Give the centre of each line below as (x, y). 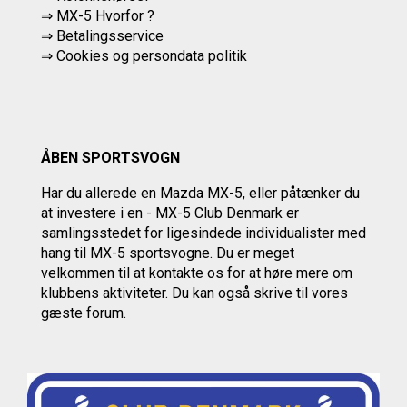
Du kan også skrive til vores (260, 293)
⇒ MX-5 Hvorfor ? (98, 16)
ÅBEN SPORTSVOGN (110, 158)
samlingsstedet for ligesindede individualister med (203, 233)
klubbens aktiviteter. (106, 293)
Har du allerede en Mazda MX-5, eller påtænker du (200, 193)
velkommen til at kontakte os (134, 273)
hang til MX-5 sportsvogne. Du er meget (168, 253)
